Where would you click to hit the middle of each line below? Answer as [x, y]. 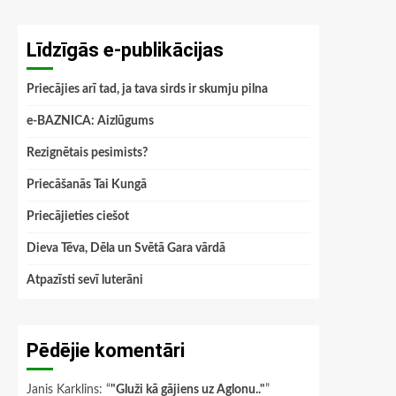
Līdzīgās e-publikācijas [125, 50]
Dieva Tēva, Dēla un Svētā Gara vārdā [126, 248]
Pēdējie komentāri [106, 350]
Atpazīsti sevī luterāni [85, 280]
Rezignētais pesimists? [87, 153]
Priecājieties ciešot [78, 217]
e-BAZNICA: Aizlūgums [90, 121]
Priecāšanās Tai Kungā [87, 185]
